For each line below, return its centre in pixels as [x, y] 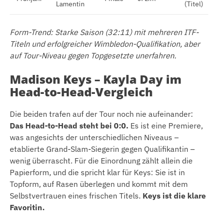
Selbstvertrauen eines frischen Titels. [76, 195]
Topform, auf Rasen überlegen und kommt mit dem [99, 184]
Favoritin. [27, 207]
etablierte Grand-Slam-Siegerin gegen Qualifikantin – [102, 149]
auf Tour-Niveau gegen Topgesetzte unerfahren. [93, 55]
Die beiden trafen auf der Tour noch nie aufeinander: [101, 114]
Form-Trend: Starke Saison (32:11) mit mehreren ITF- [104, 32]
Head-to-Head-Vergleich [81, 91]
